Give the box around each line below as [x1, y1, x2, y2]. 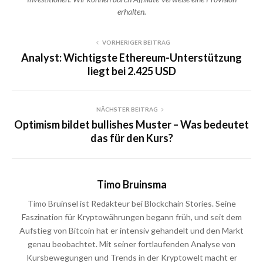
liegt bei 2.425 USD [87, 64, 176, 77]
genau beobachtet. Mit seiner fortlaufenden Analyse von [28, 238, 235, 249]
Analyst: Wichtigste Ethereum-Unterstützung [21, 50, 242, 64]
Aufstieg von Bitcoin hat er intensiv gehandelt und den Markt [19, 225, 244, 235]
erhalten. [117, 6, 146, 16]
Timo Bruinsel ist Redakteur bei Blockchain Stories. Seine [27, 198, 236, 208]
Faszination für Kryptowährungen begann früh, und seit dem [21, 211, 242, 222]
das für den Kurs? [90, 131, 173, 144]
